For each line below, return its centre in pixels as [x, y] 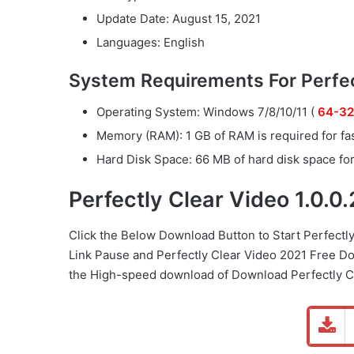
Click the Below [114, 235]
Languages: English [151, 42]
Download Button [207, 235]
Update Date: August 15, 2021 [179, 18]
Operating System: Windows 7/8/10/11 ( [207, 112]
